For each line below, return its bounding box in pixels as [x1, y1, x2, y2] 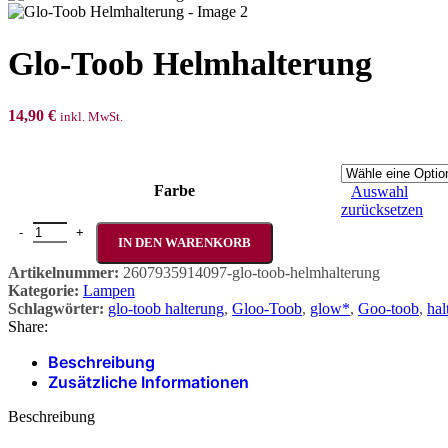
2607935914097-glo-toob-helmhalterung [123, 263, 380, 281]
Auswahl [351, 182, 408, 200]
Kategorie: [8, 281, 79, 299]
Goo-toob [358, 299, 419, 317]
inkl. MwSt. [60, 108, 123, 124]
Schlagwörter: [8, 299, 104, 317]
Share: [8, 317, 48, 335]
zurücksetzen [341, 200, 423, 218]
